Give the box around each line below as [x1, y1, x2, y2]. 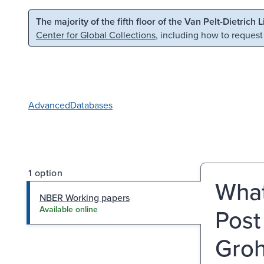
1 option [28, 166, 63, 179]
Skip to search [122, 14, 180, 27]
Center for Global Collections [36, 28, 156, 41]
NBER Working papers [39, 190, 130, 204]
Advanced [28, 98, 70, 111]
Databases [70, 98, 113, 111]
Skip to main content [16, 14, 101, 27]
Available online [39, 203, 98, 215]
